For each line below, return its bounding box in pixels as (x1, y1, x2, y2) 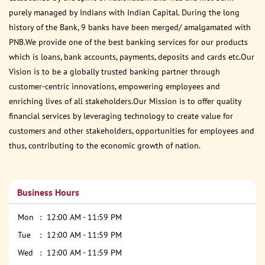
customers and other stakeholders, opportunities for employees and (9, 125, 254, 137)
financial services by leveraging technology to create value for (9, 111, 233, 122)
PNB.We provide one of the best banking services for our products (9, 37, 248, 48)
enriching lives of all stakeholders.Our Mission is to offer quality (9, 96, 241, 107)
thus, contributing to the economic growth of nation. (9, 140, 201, 151)
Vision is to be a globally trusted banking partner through (9, 66, 220, 77)
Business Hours (17, 186, 79, 199)
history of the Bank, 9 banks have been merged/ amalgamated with (9, 22, 251, 33)
